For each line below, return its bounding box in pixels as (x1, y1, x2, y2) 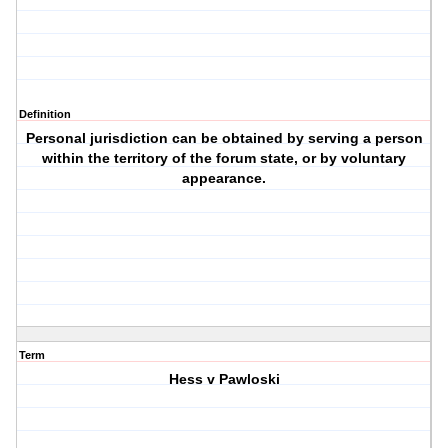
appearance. (182, 170, 267, 187)
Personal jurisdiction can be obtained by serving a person (25, 130, 423, 147)
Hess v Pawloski (168, 371, 280, 388)
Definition (19, 108, 71, 121)
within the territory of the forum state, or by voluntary (42, 150, 407, 167)
